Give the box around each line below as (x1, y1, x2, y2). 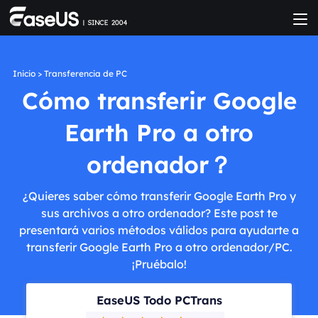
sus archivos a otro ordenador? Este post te (40, 205, 278, 220)
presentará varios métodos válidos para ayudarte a (19, 222, 299, 237)
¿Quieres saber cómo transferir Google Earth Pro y (22, 188, 296, 203)
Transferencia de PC (43, 68, 127, 79)
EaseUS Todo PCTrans (96, 292, 222, 307)
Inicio (12, 68, 35, 79)
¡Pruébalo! (131, 256, 187, 271)
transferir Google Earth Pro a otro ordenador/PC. (26, 239, 292, 254)
